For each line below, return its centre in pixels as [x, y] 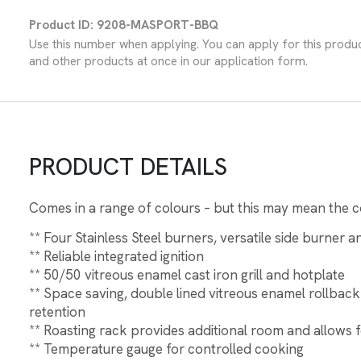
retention [57, 311]
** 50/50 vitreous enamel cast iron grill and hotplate [187, 274]
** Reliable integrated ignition [116, 256]
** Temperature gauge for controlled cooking [166, 349]
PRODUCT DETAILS [128, 166]
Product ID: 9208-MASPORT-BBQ [124, 25]
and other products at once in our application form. [168, 61]
